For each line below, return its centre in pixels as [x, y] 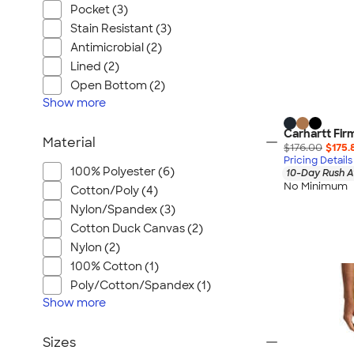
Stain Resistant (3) [121, 28]
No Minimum [316, 186]
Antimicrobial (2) [116, 47]
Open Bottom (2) [118, 85]
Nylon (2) [95, 247]
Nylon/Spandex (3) [123, 209]
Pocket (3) [99, 9]
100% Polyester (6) [122, 171]
